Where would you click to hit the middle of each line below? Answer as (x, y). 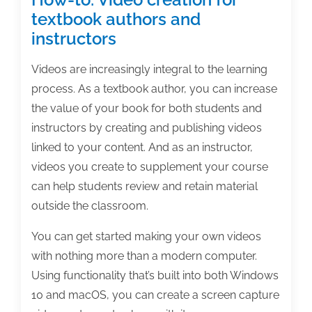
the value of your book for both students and (147, 109)
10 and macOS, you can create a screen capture (155, 295)
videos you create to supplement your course (150, 167)
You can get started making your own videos (146, 237)
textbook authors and (116, 19)
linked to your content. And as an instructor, (142, 148)
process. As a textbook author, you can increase (154, 89)
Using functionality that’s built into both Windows (155, 276)
